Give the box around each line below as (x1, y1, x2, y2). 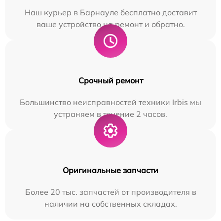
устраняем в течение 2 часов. (54, 109, 167, 119)
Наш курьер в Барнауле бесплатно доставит (24, 7, 197, 18)
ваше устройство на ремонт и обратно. (36, 19, 185, 30)
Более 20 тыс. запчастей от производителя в (25, 187, 196, 197)
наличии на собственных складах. (44, 199, 177, 209)
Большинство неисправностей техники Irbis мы (20, 97, 201, 108)
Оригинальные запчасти (63, 165, 158, 176)
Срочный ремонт (78, 75, 143, 86)
